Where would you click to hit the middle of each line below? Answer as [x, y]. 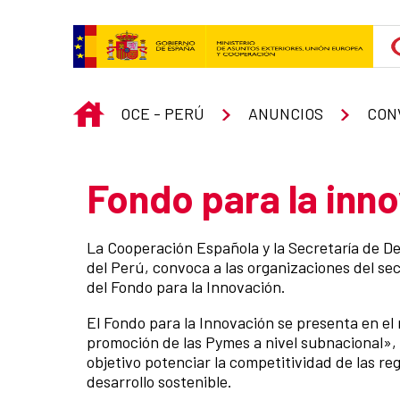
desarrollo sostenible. [159, 382]
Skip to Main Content [79, 19]
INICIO [125, 111]
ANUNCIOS [285, 113]
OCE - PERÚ [162, 113]
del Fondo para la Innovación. [186, 287]
